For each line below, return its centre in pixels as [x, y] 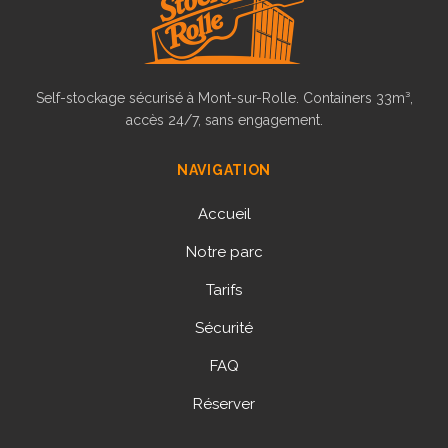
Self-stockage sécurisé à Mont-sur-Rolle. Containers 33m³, [224, 97]
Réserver [224, 403]
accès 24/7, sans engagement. [224, 119]
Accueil [224, 213]
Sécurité [224, 327]
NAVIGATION [224, 169]
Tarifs [224, 289]
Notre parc [224, 251]
